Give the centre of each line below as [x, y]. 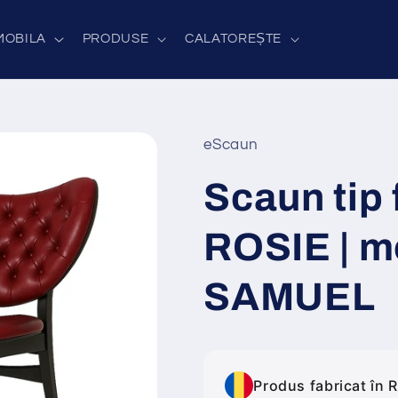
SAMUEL [290, 296]
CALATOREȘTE [234, 38]
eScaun [231, 144]
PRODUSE [115, 38]
